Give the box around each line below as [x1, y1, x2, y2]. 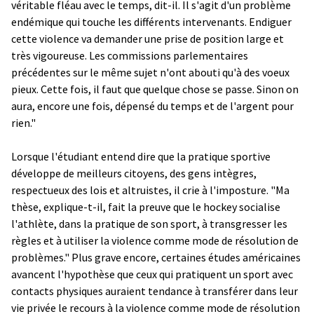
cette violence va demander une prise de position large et [11, 31, 284, 46]
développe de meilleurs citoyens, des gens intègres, [11, 165, 257, 180]
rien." [11, 115, 36, 130]
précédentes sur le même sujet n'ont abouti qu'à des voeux [11, 64, 289, 79]
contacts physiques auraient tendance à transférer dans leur [11, 283, 298, 298]
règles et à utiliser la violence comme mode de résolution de [11, 233, 299, 247]
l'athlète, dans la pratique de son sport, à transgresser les [11, 216, 287, 231]
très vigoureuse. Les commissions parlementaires [11, 48, 248, 62]
